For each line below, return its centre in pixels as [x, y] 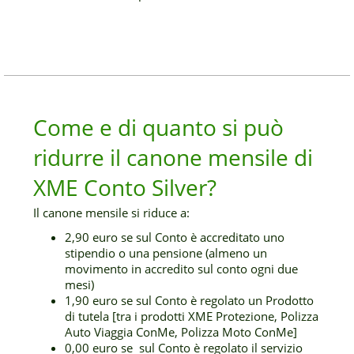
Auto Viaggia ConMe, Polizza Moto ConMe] [181, 332]
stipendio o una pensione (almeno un [166, 253]
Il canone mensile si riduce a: [112, 213]
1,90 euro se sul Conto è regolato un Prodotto [190, 300]
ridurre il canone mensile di [173, 157]
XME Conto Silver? [125, 187]
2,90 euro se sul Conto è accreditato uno [175, 237]
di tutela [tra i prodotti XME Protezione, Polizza [192, 316]
